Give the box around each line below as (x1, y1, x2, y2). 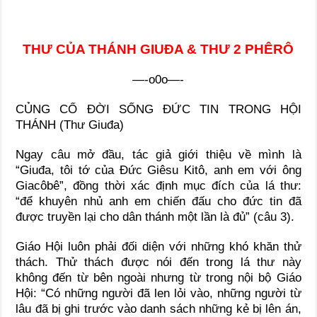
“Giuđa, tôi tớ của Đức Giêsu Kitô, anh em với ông (16, 163, 301, 177)
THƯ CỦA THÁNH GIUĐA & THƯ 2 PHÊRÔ (23, 41, 294, 57)
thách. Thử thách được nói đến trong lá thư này (16, 255, 301, 269)
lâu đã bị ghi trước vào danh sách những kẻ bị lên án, (16, 301, 301, 316)
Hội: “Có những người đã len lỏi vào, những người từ (16, 286, 301, 300)
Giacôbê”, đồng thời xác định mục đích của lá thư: (16, 178, 301, 192)
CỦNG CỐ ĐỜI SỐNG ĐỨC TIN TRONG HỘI (16, 102, 301, 116)
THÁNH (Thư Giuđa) (16, 117, 125, 132)
